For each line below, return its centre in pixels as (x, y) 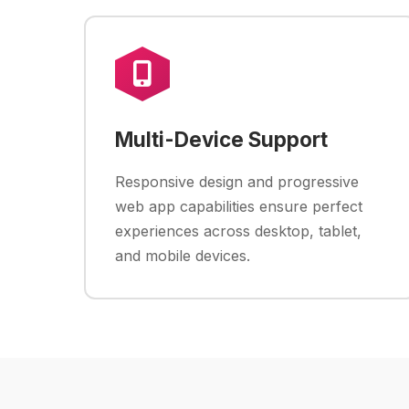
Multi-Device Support (221, 139)
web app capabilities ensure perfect (239, 206)
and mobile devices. (183, 256)
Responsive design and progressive (237, 182)
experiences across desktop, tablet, (238, 231)
